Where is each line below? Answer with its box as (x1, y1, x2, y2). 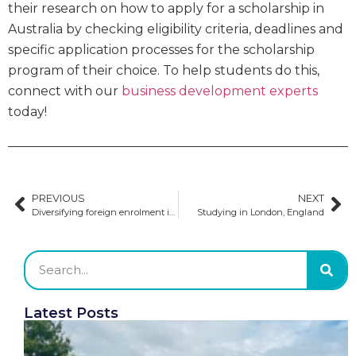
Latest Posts (24, 304, 118, 322)
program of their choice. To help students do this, (8, 63, 319, 79)
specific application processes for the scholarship (8, 42, 315, 58)
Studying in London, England (197, 206, 324, 218)
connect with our (8, 83, 122, 99)
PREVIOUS (32, 192, 85, 204)
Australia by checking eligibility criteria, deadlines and (8, 21, 343, 37)
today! (8, 104, 47, 120)
